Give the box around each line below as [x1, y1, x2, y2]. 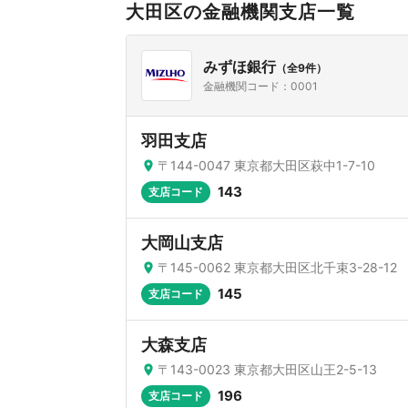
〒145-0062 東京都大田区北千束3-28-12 [158, 260, 397, 275]
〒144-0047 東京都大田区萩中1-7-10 [158, 158, 375, 173]
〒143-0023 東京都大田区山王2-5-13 [158, 362, 377, 377]
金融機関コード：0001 [203, 79, 318, 93]
